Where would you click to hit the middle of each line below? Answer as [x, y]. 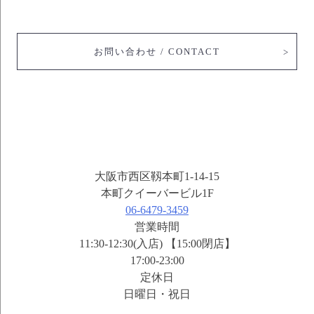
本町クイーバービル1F [157, 193]
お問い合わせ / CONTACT [157, 52]
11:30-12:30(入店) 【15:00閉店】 [157, 243]
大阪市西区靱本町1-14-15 [157, 176]
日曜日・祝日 [157, 294]
